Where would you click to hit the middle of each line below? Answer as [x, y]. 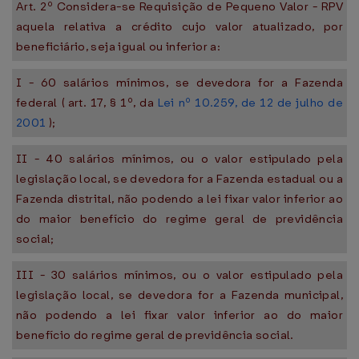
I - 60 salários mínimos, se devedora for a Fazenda [179, 83]
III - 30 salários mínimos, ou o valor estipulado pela [179, 275]
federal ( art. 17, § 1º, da [87, 103]
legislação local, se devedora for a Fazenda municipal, [179, 295]
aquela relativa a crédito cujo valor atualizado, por [179, 26]
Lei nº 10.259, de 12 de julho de [250, 103]
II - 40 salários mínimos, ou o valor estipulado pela [179, 159]
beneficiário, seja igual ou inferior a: [119, 46]
